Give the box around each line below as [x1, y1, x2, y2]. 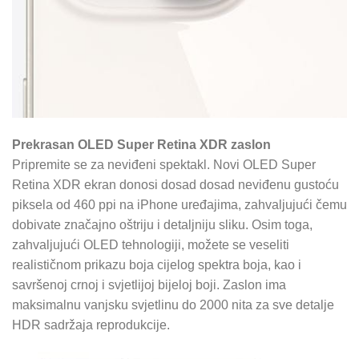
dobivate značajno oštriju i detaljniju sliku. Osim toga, [12, 217, 313, 232]
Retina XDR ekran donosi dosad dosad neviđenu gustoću [12, 177, 339, 192]
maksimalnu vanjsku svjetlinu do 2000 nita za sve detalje [12, 297, 334, 312]
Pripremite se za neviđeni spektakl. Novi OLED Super [12, 157, 316, 171]
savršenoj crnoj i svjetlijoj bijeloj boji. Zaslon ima [12, 277, 286, 292]
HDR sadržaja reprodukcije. [12, 317, 170, 332]
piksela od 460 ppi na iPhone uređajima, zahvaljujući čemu [12, 197, 347, 212]
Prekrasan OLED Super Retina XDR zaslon [12, 137, 271, 151]
